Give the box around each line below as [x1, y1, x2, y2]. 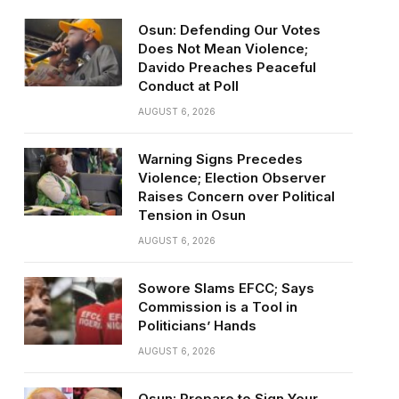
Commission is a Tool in [137, 297, 297, 315]
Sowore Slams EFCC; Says [137, 279, 314, 297]
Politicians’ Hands [137, 316, 256, 334]
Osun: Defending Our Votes [137, 20, 321, 38]
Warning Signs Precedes [137, 150, 303, 167]
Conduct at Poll [137, 77, 239, 94]
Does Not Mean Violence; [137, 39, 308, 57]
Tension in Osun [137, 206, 246, 224]
